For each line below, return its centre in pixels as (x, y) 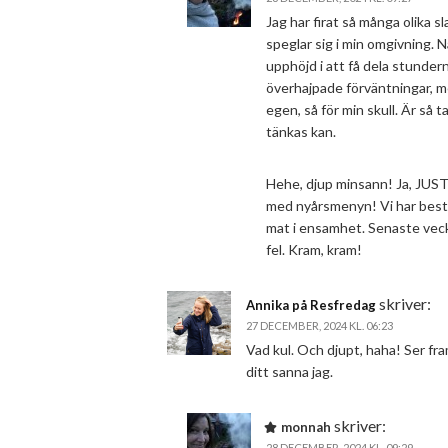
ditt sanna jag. (289, 371)
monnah (306, 427)
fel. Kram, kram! (314, 249)
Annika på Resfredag (311, 305)
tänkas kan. (301, 131)
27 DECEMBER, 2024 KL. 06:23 (319, 325)
